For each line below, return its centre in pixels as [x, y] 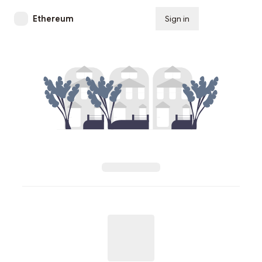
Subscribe [228, 19]
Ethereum [53, 19]
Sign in [177, 19]
